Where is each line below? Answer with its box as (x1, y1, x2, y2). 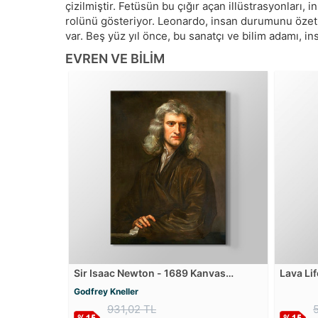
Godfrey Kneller (74, 286, 138, 297)
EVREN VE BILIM (65, 51, 165, 67)
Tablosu (74, 279, 113, 292)
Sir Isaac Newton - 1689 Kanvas (74, 267, 226, 280)
